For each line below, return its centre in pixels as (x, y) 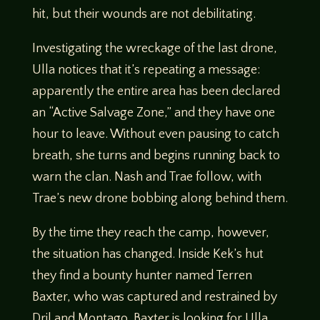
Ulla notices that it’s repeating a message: (146, 70)
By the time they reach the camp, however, (150, 233)
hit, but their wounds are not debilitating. (144, 15)
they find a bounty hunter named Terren (142, 276)
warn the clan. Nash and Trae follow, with (146, 177)
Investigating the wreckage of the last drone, (154, 49)
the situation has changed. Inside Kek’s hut (147, 255)
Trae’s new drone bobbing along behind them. (160, 199)
